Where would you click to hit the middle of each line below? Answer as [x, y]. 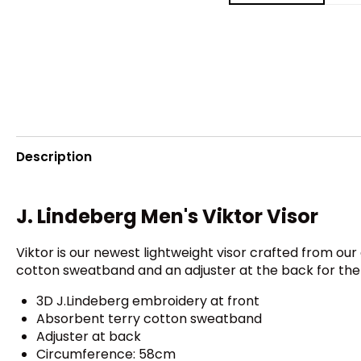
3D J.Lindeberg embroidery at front [148, 301]
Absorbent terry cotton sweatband [149, 319]
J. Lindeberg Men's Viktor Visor [167, 217]
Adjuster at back [89, 337]
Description [54, 156]
